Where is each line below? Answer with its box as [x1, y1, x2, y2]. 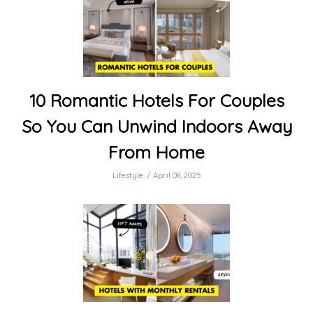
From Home [108, 141, 205, 163]
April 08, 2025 [152, 170, 201, 181]
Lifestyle [112, 170, 143, 181]
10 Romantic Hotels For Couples [29, 89, 284, 112]
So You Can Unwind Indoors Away [21, 115, 292, 138]
